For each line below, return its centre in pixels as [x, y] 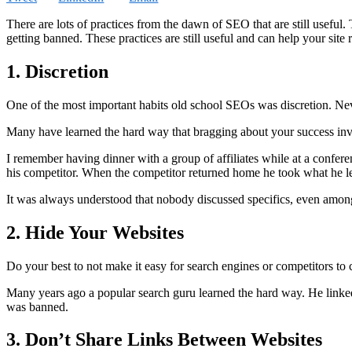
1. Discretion [57, 71]
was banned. [37, 306]
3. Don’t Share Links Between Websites [164, 340]
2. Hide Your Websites [95, 232]
